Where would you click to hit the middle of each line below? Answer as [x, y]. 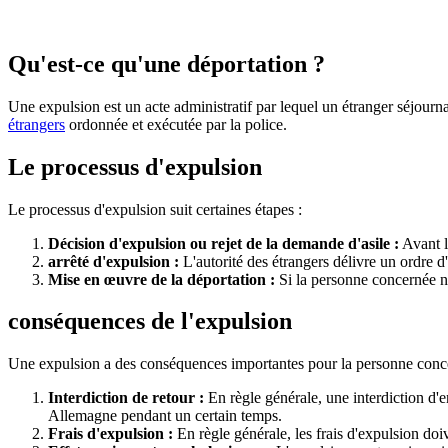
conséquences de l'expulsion [150, 321]
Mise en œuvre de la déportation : [161, 279]
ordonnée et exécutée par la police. [176, 124]
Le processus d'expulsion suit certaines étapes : [155, 209]
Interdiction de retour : [126, 398]
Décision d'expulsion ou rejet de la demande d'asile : [223, 243]
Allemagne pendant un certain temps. [165, 416]
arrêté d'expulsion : [113, 261]
